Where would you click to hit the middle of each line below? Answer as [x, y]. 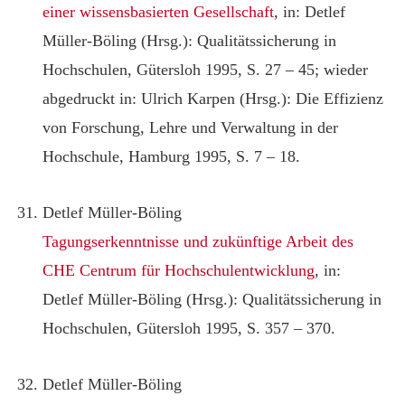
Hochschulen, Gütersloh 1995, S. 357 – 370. [189, 328]
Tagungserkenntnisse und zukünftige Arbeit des [198, 241]
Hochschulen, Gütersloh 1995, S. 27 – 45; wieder [206, 69]
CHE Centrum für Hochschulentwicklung [179, 270]
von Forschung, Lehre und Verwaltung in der [191, 127]
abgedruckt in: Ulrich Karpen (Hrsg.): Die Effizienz [213, 98]
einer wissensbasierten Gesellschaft [159, 11]
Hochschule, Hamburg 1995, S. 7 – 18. [172, 156]
